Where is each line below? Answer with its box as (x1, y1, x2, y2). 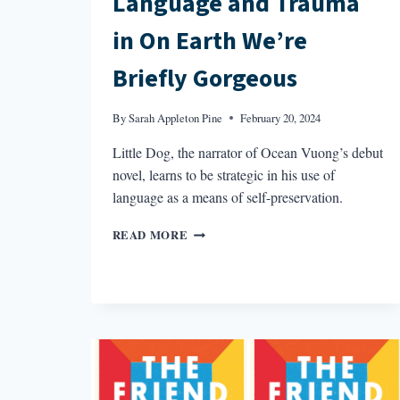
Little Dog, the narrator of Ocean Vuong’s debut (112, 143, 383, 162)
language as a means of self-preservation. (112, 187, 343, 207)
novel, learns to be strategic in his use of (112, 165, 335, 185)
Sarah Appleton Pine (128, 110, 222, 127)
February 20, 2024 (239, 110, 321, 127)
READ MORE (112, 227, 188, 244)
